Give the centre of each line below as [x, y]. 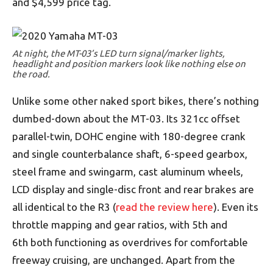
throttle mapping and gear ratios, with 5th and [120, 225]
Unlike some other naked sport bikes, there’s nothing [136, 101]
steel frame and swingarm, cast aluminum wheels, [128, 172]
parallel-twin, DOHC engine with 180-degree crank [129, 136]
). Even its [236, 207]
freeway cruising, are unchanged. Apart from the [124, 260]
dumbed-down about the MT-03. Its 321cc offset [126, 119]
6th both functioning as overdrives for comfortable [130, 242]
